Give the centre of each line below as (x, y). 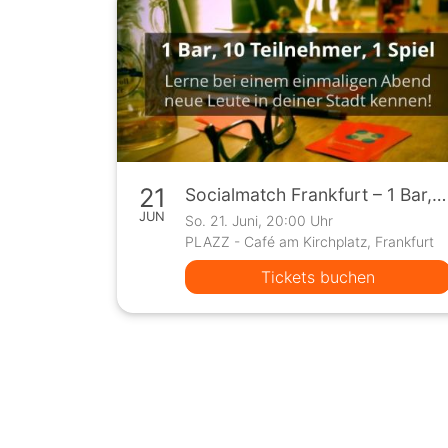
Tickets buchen (318, 276)
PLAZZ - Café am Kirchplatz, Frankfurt (310, 241)
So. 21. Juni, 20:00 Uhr (259, 220)
